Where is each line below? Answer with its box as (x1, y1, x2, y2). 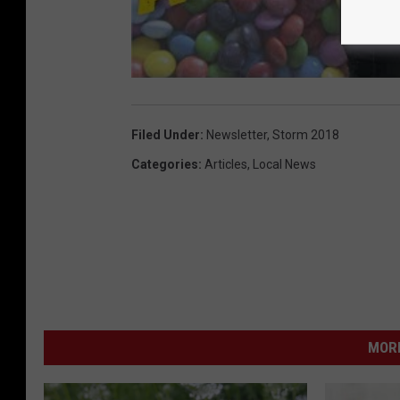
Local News (253, 156, 316, 171)
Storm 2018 (272, 127, 339, 142)
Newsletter (206, 127, 267, 142)
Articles (204, 156, 247, 171)
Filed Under (131, 127, 200, 142)
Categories (131, 156, 198, 171)
